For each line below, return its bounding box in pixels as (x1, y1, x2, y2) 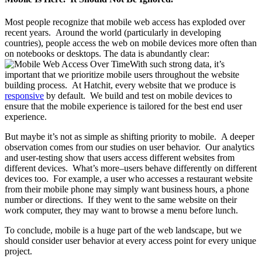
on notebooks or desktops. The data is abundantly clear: (5, 48, 209, 58)
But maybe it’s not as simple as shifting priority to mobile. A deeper (5, 131, 254, 142)
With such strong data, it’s (130, 58, 225, 69)
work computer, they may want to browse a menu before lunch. (5, 205, 238, 215)
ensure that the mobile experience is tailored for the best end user (5, 101, 242, 111)
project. (5, 246, 32, 256)
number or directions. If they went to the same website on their (5, 194, 237, 205)
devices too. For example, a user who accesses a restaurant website (5, 173, 253, 184)
